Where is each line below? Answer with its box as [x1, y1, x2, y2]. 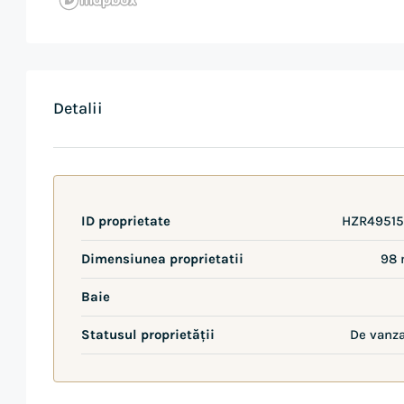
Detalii [53, 98, 103, 118]
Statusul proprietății [81, 326, 215, 343]
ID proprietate [81, 213, 170, 229]
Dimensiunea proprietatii [81, 251, 243, 267]
